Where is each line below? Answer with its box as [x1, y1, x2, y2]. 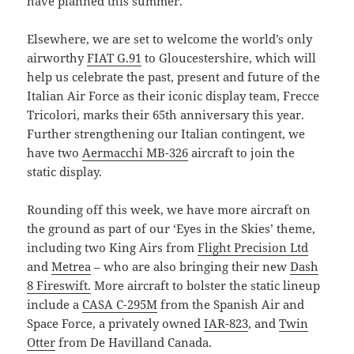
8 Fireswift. [27, 277, 92, 294]
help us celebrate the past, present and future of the [27, 69, 321, 85]
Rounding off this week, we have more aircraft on [27, 201, 311, 218]
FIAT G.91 [87, 50, 142, 66]
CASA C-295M [82, 296, 158, 313]
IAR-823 [204, 315, 249, 332]
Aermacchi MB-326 [82, 145, 189, 161]
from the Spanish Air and [157, 296, 305, 313]
